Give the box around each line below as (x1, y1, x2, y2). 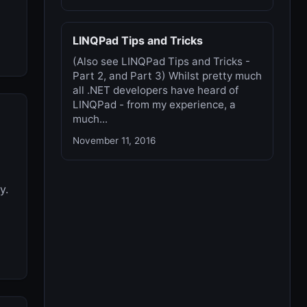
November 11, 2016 (73, 135, 156, 146)
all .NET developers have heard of (73, 84, 238, 97)
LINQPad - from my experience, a (73, 98, 236, 111)
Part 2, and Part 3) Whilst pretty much (73, 69, 262, 82)
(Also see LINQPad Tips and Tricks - (73, 55, 250, 68)
